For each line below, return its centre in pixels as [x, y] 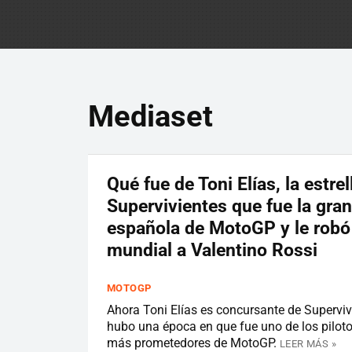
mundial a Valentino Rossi [212, 250]
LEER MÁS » [308, 343]
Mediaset [150, 116]
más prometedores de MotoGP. [192, 343]
